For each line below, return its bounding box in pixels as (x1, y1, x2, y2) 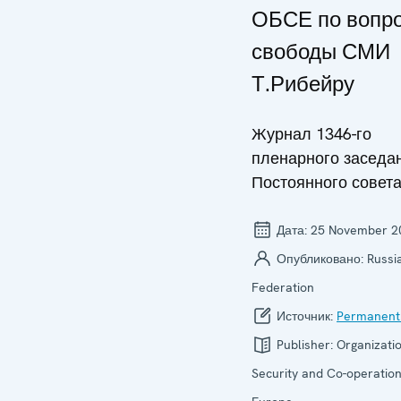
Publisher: (273, 337, 337, 353)
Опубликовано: (273, 251, 367, 267)
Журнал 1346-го (252, 124, 371, 144)
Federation (252, 279, 314, 295)
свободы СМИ (252, 38, 390, 65)
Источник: (273, 308, 337, 324)
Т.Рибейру (252, 70, 354, 98)
